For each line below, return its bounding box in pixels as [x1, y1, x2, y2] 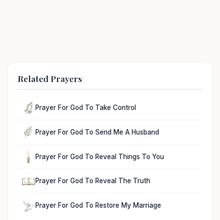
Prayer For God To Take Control [35, 104, 136, 112]
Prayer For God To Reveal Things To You [35, 152, 164, 161]
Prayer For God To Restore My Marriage [35, 201, 161, 210]
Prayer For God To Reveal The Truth [35, 177, 150, 185]
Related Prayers [18, 72, 82, 84]
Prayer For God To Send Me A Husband [35, 128, 159, 136]
